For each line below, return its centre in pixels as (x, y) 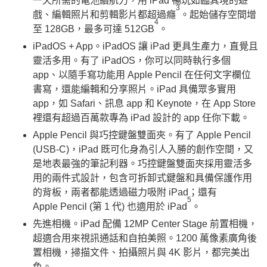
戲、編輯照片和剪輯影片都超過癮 (104, 14)
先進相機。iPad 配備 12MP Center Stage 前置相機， (145, 223)
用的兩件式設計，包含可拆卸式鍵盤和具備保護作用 (142, 178)
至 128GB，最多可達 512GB (94, 29)
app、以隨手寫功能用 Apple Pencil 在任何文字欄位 (142, 74)
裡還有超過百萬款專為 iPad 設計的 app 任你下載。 (141, 117)
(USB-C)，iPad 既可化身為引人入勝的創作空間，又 (143, 149)
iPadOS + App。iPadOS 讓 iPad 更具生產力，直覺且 (145, 46)
